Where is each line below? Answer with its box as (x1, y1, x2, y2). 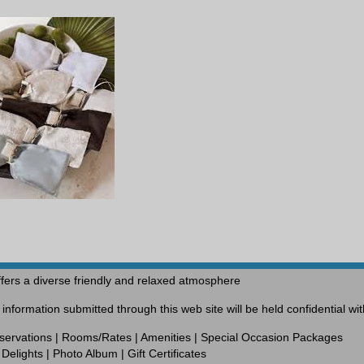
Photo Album (53, 347, 118, 361)
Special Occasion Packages (201, 331, 343, 344)
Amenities (141, 331, 191, 344)
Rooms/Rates (62, 331, 132, 344)
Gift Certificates (128, 347, 206, 361)
